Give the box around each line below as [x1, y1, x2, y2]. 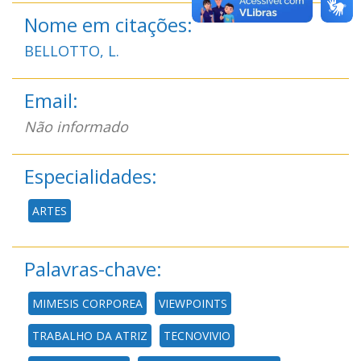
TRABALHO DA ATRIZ [32, 327, 147, 343]
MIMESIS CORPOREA [32, 295, 143, 311]
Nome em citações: [24, 10, 193, 38]
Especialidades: [24, 162, 157, 189]
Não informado [24, 116, 128, 136]
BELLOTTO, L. [24, 40, 119, 60]
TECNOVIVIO [164, 327, 230, 343]
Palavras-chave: [24, 255, 162, 282]
